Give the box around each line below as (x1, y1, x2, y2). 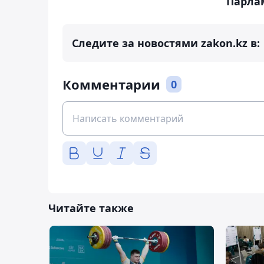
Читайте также (48, 201, 134, 216)
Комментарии (62, 75, 160, 94)
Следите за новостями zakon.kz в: (72, 36, 260, 51)
